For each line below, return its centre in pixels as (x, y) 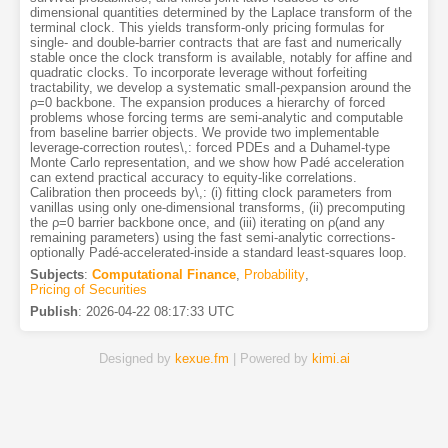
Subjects (56, 274)
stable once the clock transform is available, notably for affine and (220, 57)
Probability (274, 274)
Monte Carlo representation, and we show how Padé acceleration (216, 162)
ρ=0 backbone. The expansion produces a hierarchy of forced (207, 102)
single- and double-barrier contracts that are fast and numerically (215, 42)
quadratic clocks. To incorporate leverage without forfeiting (198, 72)
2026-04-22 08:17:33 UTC (159, 311)
